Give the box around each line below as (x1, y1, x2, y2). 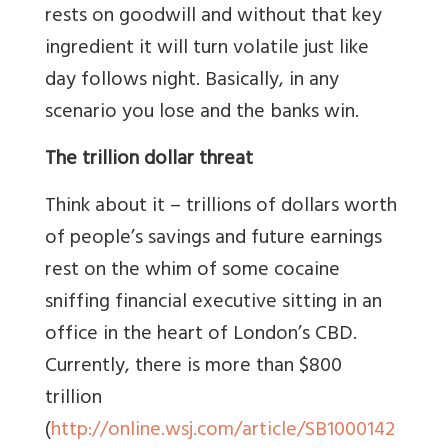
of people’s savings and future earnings (45, 221, 382, 259)
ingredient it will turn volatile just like (45, 31, 369, 69)
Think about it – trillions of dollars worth (45, 189, 397, 227)
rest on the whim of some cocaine (45, 253, 340, 291)
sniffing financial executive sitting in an (45, 285, 382, 323)
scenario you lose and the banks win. (45, 95, 359, 133)
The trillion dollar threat (45, 142, 253, 180)
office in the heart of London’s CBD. (45, 317, 357, 355)
